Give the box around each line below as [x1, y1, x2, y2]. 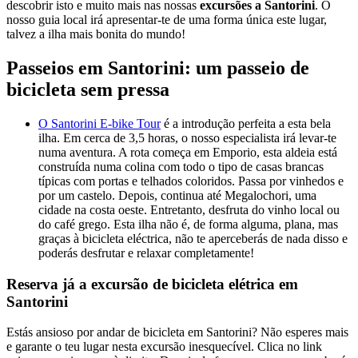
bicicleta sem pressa [6, 79, 169, 101]
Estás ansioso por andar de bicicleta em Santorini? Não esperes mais [6, 325, 348, 340]
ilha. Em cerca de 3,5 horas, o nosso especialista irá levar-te [38, 130, 336, 145]
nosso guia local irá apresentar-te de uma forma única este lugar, [6, 13, 327, 27]
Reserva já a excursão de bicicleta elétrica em [6, 275, 298, 292]
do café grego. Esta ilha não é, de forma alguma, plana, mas [38, 217, 338, 231]
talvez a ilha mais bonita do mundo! [6, 27, 185, 42]
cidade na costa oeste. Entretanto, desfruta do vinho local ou [38, 202, 340, 217]
